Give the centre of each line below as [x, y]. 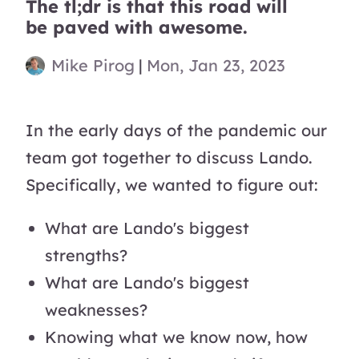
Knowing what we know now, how [176, 337]
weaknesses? [96, 310]
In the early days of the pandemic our [176, 131]
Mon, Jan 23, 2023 [216, 66]
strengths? [86, 256]
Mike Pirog [93, 66]
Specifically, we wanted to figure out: [172, 185]
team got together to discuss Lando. [169, 158]
